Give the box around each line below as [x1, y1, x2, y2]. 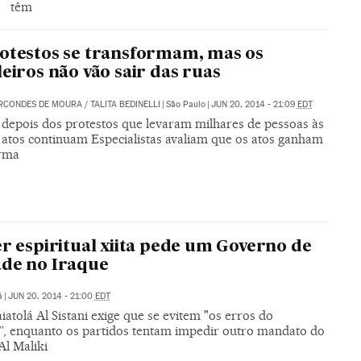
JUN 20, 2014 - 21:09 [210, 98, 297, 110]
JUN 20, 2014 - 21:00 [7, 291, 95, 302]
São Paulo [165, 98, 205, 110]
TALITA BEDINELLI [89, 98, 160, 110]
